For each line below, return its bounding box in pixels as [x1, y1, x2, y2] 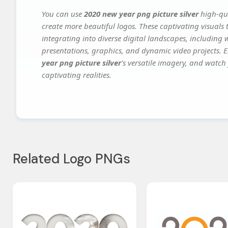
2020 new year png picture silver [84, 9, 198, 19]
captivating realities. [42, 70, 111, 80]
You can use [42, 9, 84, 19]
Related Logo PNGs [13, 150, 130, 168]
